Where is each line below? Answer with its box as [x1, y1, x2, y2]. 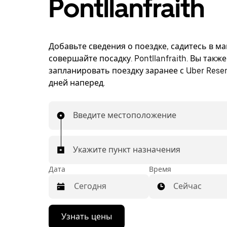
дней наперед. [49, 78, 105, 88]
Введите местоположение [73, 110, 176, 120]
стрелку [49, 216, 77, 224]
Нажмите [49, 207, 83, 215]
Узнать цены [61, 212, 112, 221]
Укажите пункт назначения [73, 145, 180, 155]
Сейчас [173, 181, 202, 191]
